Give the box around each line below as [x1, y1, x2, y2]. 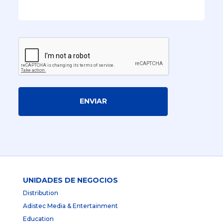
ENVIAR [79, 97, 107, 106]
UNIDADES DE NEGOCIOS [23, 175, 118, 185]
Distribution [23, 189, 58, 197]
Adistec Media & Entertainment [23, 202, 118, 210]
